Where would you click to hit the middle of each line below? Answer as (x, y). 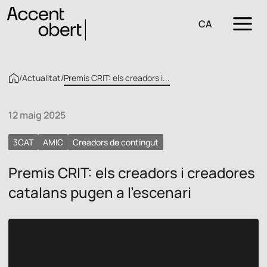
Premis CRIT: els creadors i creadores (132, 173)
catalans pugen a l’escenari (100, 192)
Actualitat (41, 78)
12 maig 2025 (37, 115)
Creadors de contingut (116, 142)
